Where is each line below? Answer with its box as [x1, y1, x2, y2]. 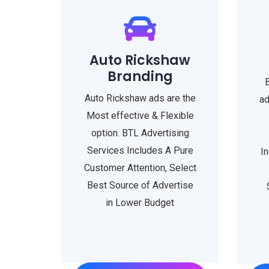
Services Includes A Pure [86, 145, 193, 156]
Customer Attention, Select [83, 162, 196, 174]
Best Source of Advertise [86, 180, 193, 191]
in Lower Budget [106, 197, 175, 208]
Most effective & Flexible [86, 110, 194, 121]
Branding [107, 67, 173, 86]
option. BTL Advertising [91, 127, 189, 139]
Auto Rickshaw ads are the [84, 92, 196, 104]
